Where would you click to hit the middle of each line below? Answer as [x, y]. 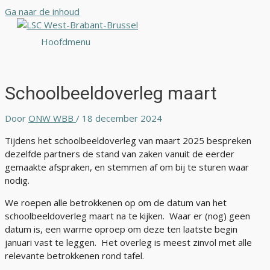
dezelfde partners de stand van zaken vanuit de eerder [120, 154]
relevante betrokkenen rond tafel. [78, 256]
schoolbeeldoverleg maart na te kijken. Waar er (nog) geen [127, 216]
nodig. [21, 181]
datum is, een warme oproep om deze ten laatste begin [121, 229]
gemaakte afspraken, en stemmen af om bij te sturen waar [127, 167]
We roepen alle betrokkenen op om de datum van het [116, 203]
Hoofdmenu [66, 42]
